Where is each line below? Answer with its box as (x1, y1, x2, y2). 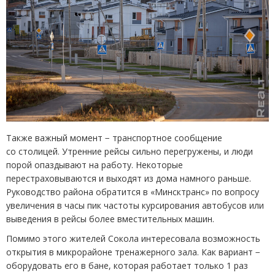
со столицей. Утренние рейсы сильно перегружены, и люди (6, 145, 253, 157)
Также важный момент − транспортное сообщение (6, 131, 222, 144)
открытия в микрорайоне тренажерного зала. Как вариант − (6, 246, 260, 258)
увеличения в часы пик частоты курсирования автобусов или (6, 199, 264, 211)
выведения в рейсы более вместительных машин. (6, 212, 214, 225)
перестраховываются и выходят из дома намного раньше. (6, 172, 251, 184)
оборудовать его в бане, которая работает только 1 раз (6, 259, 248, 271)
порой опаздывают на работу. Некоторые (6, 158, 183, 171)
